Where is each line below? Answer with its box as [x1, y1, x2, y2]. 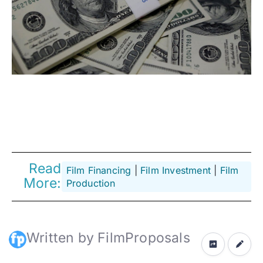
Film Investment [140, 164, 211, 177]
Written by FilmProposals [26, 230, 190, 247]
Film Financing [66, 164, 131, 177]
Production [66, 177, 116, 190]
